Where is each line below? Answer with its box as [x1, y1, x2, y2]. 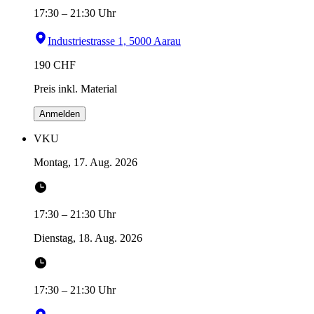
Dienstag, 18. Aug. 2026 [34, 232, 142, 245]
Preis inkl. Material [34, 83, 117, 95]
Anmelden [39, 109, 80, 120]
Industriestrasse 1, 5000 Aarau [48, 35, 181, 48]
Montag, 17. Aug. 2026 [34, 156, 137, 169]
